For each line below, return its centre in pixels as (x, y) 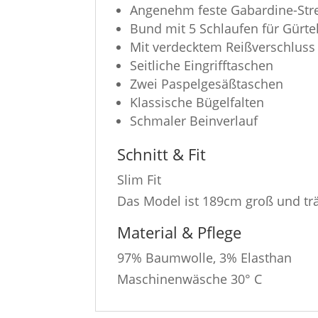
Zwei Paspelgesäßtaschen (207, 83)
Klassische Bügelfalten (197, 102)
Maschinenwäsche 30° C (190, 279)
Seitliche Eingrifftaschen (202, 65)
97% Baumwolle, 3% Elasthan (205, 257)
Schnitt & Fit (162, 154)
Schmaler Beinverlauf (194, 120)
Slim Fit (139, 179)
